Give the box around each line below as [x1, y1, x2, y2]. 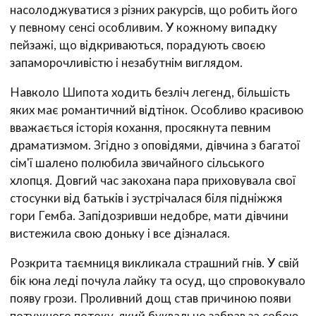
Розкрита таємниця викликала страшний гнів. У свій [10, 255, 299, 270]
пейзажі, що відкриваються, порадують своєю [10, 37, 265, 52]
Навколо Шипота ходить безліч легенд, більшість [10, 84, 290, 99]
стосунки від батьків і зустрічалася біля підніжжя [10, 190, 282, 205]
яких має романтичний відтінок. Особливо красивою [10, 102, 303, 117]
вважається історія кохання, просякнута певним [10, 119, 271, 135]
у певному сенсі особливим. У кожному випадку [10, 19, 277, 35]
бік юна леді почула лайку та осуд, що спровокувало [10, 272, 305, 288]
